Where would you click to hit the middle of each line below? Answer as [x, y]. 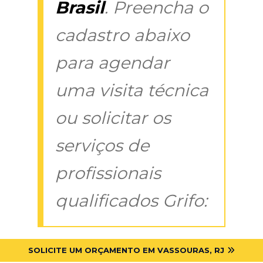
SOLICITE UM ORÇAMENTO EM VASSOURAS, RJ [126, 250]
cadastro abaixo [122, 35]
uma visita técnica [132, 90]
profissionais [108, 173]
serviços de [102, 145]
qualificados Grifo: [131, 200]
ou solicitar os [113, 117]
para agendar [112, 62]
